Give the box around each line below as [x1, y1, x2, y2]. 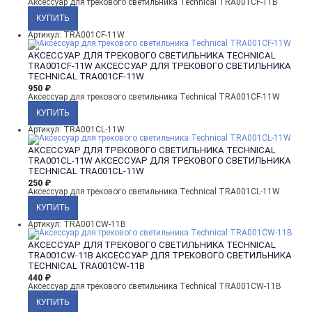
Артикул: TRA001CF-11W [28, 29, 125, 40]
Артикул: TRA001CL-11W [28, 124, 125, 134]
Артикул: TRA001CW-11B [28, 219, 126, 229]
